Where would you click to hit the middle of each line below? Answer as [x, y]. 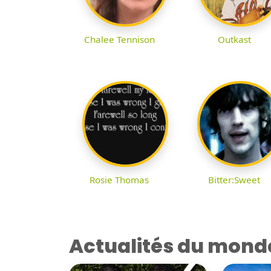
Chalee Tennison [119, 40]
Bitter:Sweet [234, 180]
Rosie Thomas [119, 180]
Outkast [234, 40]
